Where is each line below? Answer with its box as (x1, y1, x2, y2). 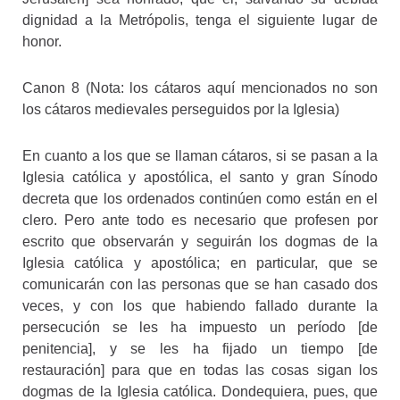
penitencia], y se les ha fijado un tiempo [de (22, 340, 378, 356)
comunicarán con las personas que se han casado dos (22, 276, 378, 292)
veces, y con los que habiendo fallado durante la (22, 297, 378, 313)
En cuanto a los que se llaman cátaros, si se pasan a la (22, 147, 378, 163)
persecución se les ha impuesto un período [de (22, 319, 378, 335)
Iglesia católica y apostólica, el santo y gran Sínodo (22, 169, 378, 185)
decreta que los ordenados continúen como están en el (22, 190, 378, 206)
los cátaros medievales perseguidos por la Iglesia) (22, 101, 339, 117)
